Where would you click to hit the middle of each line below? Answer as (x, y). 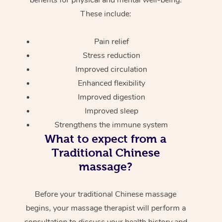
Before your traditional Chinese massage (106, 194)
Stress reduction (111, 55)
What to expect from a (106, 139)
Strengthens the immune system (111, 125)
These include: (106, 14)
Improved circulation (111, 69)
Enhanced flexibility (111, 83)
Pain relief (111, 41)
